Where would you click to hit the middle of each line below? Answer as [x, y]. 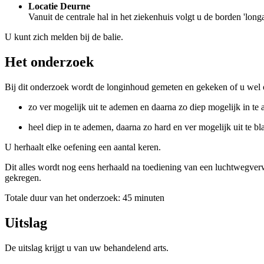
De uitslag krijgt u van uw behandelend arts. [87, 247]
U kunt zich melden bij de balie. [65, 37]
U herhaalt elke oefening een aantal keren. [83, 147]
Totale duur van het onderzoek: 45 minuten [85, 197]
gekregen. [23, 177]
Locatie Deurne [59, 6]
